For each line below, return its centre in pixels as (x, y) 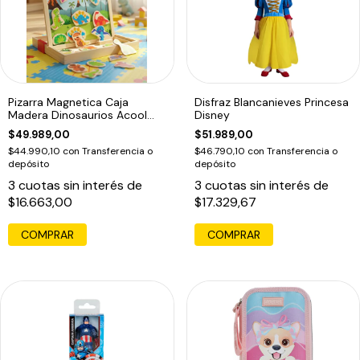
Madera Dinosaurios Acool (78, 115)
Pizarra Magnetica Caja (68, 102)
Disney (212, 115)
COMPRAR (233, 235)
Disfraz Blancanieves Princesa (271, 102)
